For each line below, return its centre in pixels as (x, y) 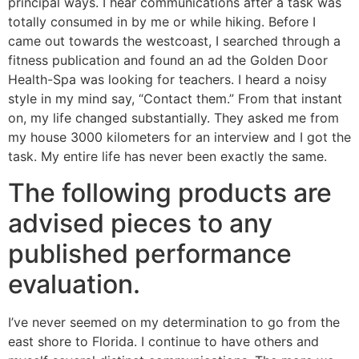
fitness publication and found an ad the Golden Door (168, 61)
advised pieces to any (140, 223)
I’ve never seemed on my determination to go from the (174, 322)
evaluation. (74, 284)
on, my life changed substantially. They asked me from (173, 118)
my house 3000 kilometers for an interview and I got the (179, 137)
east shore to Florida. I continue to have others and (163, 341)
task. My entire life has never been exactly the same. (167, 157)
